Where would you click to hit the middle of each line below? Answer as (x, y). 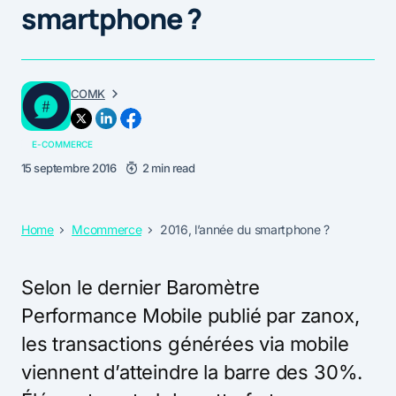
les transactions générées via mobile (185, 343)
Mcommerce (107, 229)
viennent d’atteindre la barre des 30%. (192, 372)
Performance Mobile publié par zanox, (190, 315)
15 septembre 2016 (69, 168)
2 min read (168, 168)
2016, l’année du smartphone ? (244, 229)
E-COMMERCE (62, 144)
